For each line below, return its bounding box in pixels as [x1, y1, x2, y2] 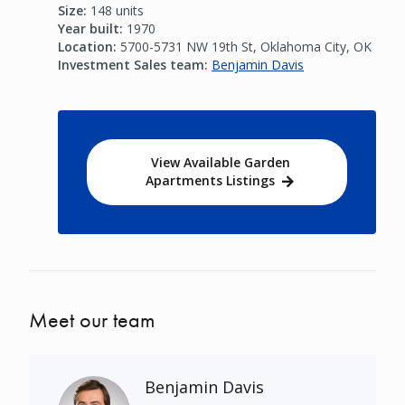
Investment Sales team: [58, 55, 212, 73]
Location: [58, 37, 120, 55]
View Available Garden [151, 153, 290, 171]
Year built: [58, 19, 123, 37]
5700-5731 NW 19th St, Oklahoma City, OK [120, 37, 372, 55]
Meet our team [29, 306, 155, 334]
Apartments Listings [145, 171, 275, 189]
